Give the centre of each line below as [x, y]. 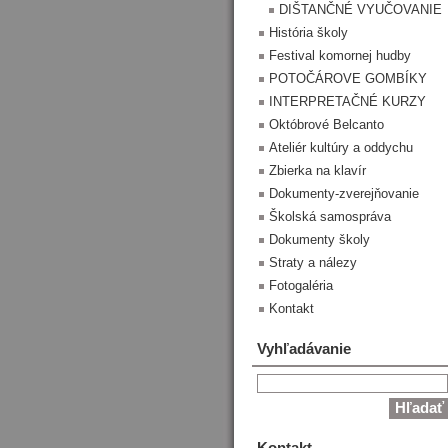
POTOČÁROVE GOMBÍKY [348, 78]
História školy [308, 32]
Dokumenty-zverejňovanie [344, 193]
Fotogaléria [301, 285]
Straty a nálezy [313, 262]
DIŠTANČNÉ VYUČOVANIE [360, 9]
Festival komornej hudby [340, 55]
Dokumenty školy [319, 239]
